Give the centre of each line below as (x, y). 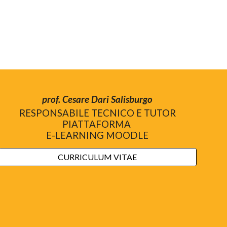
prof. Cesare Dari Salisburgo (98, 99)
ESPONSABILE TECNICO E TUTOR (100, 113)
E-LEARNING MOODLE (98, 135)
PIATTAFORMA (97, 124)
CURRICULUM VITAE (98, 157)
